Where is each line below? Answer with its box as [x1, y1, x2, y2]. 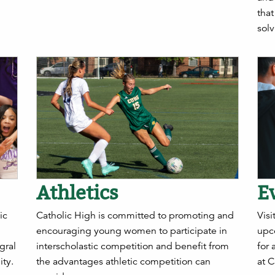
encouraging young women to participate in [36, 225, 227, 238]
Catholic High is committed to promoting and [36, 209, 234, 222]
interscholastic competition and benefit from [36, 240, 229, 253]
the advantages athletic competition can [36, 255, 211, 268]
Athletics [36, 181, 118, 204]
